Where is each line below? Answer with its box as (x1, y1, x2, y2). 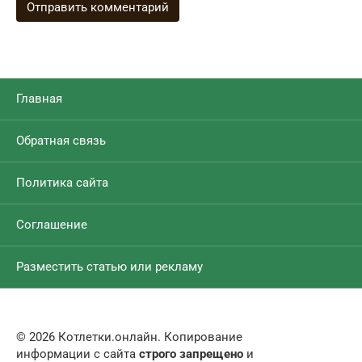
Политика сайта (16, 175, 108, 191)
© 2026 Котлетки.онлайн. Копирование (16, 330, 242, 345)
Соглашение (16, 217, 87, 233)
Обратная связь (16, 133, 106, 149)
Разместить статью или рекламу (16, 259, 203, 275)
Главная (16, 91, 62, 107)
